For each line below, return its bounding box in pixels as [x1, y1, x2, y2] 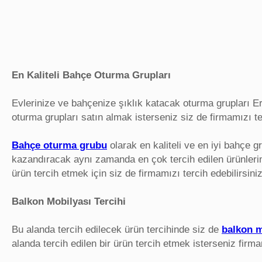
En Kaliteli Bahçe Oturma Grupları [12, 70, 171, 81]
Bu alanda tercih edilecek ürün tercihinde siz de [12, 224, 222, 235]
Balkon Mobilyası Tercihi [12, 196, 126, 207]
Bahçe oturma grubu [12, 140, 107, 151]
